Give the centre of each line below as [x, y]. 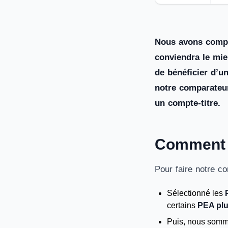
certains [182, 205]
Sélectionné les [196, 193]
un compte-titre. [188, 103]
